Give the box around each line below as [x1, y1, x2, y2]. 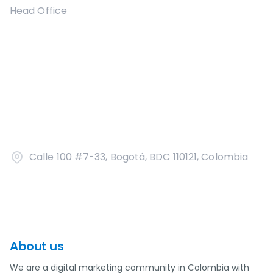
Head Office [10, 4, 67, 18]
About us [10, 238, 63, 255]
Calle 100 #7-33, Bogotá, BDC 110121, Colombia [29, 150, 249, 164]
